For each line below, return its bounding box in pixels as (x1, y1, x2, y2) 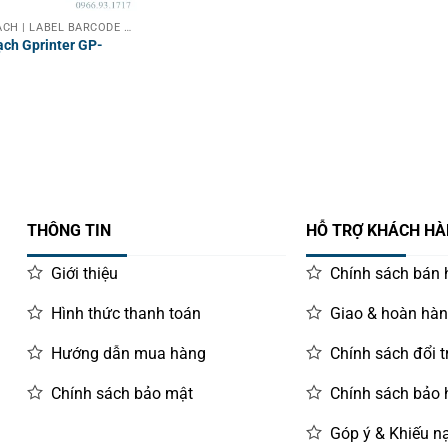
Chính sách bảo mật (51, 383, 194, 403)
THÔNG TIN (27, 221, 112, 241)
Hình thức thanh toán (51, 303, 202, 323)
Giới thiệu (51, 263, 119, 283)
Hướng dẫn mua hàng (51, 343, 207, 363)
